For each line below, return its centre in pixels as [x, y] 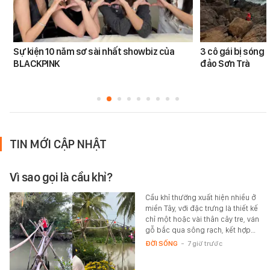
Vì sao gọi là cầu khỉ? [61, 177]
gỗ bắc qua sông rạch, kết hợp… [200, 230]
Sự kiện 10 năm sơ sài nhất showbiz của [94, 52]
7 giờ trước [205, 244]
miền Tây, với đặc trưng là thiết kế [201, 209]
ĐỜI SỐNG [161, 244]
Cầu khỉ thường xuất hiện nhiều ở [200, 198]
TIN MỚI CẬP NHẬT [58, 144]
